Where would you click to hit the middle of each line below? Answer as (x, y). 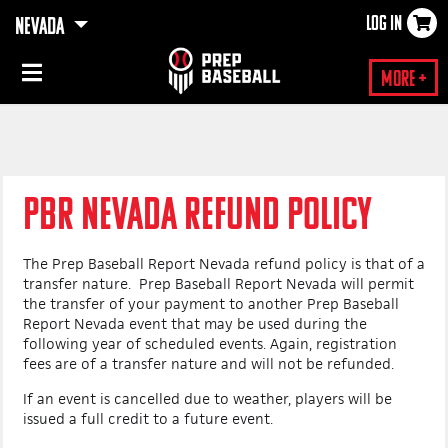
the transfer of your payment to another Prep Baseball (211, 303)
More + (403, 80)
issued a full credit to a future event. (150, 418)
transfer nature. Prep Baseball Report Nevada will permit (218, 283)
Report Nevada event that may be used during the (195, 323)
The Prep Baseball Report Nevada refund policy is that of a (224, 263)
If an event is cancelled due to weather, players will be (207, 398)
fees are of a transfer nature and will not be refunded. (208, 363)
